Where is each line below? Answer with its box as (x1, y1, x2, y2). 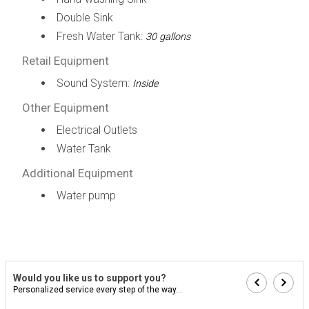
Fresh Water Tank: (56, 29, 146, 43)
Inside (132, 77, 158, 90)
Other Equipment (21, 100, 109, 114)
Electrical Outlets (56, 123, 137, 137)
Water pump (56, 188, 116, 202)
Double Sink (56, 10, 113, 24)
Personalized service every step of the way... (13, 284, 182, 295)
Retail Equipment (21, 53, 109, 68)
